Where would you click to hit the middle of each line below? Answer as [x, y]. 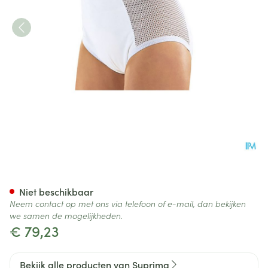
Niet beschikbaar [56, 191]
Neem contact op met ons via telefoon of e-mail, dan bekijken [128, 203]
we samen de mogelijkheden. [66, 215]
